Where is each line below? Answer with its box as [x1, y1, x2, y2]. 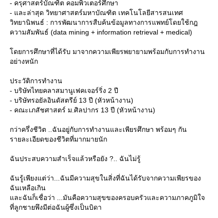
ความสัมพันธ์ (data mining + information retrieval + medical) [10, 28, 192, 36]
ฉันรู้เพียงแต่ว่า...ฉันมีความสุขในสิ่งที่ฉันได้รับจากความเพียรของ [10, 174, 201, 182]
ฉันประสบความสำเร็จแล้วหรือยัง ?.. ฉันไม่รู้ [10, 155, 141, 163]
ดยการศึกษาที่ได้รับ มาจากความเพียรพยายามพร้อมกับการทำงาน [10, 48, 205, 56]
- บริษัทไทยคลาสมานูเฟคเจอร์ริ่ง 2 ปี [10, 87, 118, 95]
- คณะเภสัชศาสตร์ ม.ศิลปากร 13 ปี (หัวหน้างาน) [10, 106, 155, 114]
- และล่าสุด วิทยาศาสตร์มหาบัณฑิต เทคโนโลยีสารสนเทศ [10, 9, 183, 17]
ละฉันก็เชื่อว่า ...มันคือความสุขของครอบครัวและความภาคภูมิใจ [10, 194, 205, 202]
